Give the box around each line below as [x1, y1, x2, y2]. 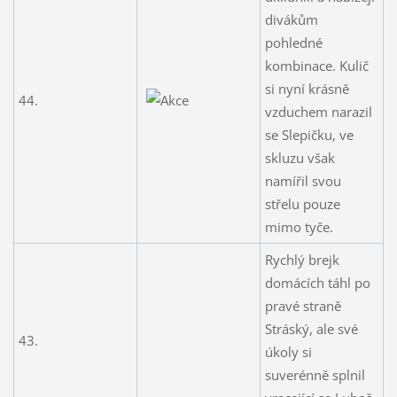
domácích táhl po [264, 273, 370, 292]
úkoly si [264, 342, 312, 361]
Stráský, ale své [264, 319, 358, 338]
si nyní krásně [264, 79, 349, 97]
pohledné [264, 33, 323, 51]
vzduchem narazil [264, 102, 372, 121]
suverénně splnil [264, 365, 365, 384]
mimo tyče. [264, 217, 333, 236]
